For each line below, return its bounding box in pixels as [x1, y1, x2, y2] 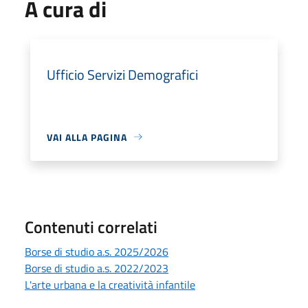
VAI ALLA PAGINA [47, 129, 127, 144]
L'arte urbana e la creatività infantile [25, 276, 195, 293]
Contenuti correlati [25, 214, 157, 239]
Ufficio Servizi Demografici [47, 63, 198, 85]
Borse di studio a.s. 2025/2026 [25, 243, 168, 260]
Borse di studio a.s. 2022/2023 [25, 259, 168, 276]
